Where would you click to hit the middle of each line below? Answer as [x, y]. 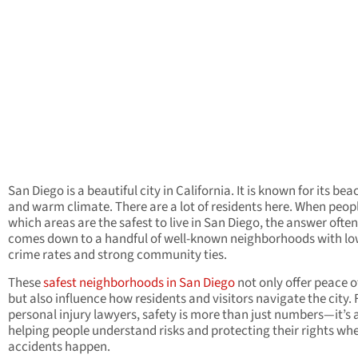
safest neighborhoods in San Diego [139, 282]
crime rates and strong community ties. [119, 255]
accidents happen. [59, 346]
